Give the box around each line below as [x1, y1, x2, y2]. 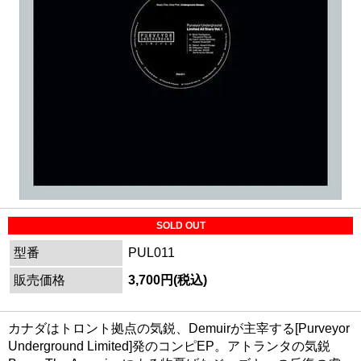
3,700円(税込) [128, 272, 207, 287]
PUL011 [128, 245, 175, 259]
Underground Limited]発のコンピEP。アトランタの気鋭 [8, 338, 330, 353]
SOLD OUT [156, 219, 205, 231]
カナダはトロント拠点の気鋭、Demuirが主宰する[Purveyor [8, 321, 350, 335]
